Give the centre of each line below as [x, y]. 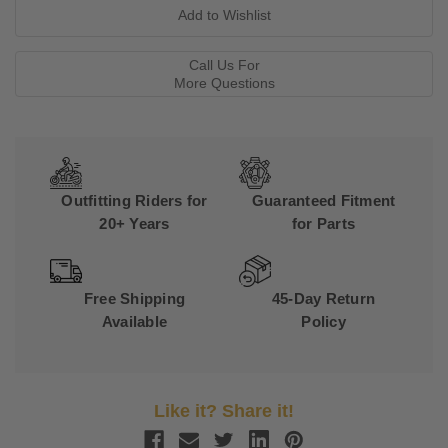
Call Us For [224, 65]
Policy [323, 322]
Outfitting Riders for [134, 201]
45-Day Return [323, 299]
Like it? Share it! [224, 411]
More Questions [224, 83]
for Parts [323, 224]
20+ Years [134, 224]
